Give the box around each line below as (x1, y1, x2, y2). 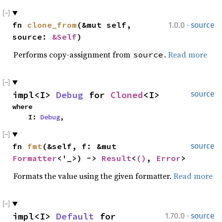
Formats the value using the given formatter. (13, 170, 173, 181)
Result (102, 153, 131, 163)
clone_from (27, 20, 77, 30)
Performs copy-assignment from (13, 49, 132, 60)
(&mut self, (77, 20, 131, 30)
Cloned (111, 89, 143, 101)
